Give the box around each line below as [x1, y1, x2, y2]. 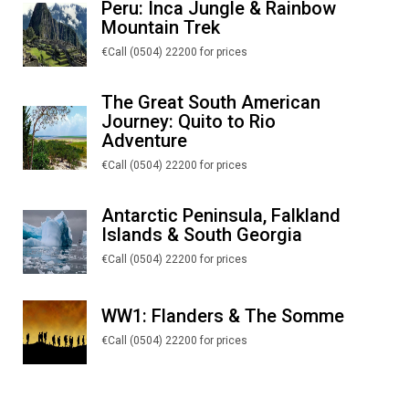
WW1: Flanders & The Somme [101, 305, 344, 328]
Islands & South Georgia [101, 224, 302, 246]
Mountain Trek [101, 16, 220, 39]
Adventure [101, 130, 187, 152]
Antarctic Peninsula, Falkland [101, 204, 341, 227]
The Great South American [101, 91, 320, 114]
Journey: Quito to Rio [101, 110, 276, 133]
